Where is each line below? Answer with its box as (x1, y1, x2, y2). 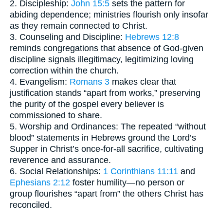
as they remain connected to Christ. (10, 21, 147, 31)
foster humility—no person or (70, 178, 184, 188)
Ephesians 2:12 (10, 178, 70, 188)
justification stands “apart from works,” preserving (10, 88, 200, 98)
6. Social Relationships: (10, 166, 103, 177)
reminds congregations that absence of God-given (10, 43, 203, 54)
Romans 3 (70, 77, 109, 87)
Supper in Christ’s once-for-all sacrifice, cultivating (10, 144, 203, 154)
